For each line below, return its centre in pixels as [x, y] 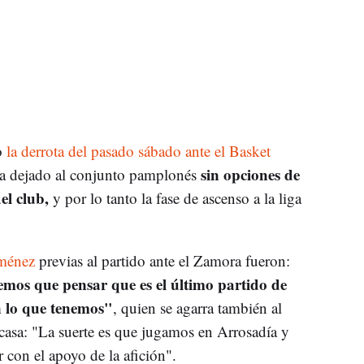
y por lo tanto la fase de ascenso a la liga [175, 197]
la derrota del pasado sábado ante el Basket [136, 150]
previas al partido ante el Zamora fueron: [162, 260]
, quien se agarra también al [197, 307]
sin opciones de [250, 174]
